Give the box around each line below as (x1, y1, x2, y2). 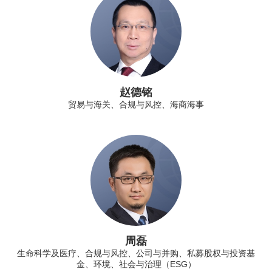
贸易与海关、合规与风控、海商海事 (68, 99, 204, 109)
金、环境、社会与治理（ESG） (76, 259, 196, 269)
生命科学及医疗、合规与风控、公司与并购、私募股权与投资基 (17, 248, 255, 258)
